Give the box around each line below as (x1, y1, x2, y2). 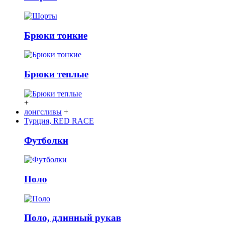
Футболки (24, 135, 68, 146)
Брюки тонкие (24, 30, 87, 41)
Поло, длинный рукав (24, 212, 121, 223)
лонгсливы (24, 107, 62, 116)
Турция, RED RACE (24, 116, 94, 125)
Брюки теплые (24, 69, 88, 80)
